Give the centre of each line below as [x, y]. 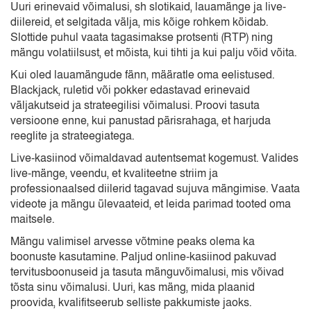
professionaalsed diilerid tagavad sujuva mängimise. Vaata [155, 189]
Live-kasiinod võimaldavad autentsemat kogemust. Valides [154, 159]
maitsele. [32, 220]
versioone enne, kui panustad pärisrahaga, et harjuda [141, 121]
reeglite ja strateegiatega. [72, 136]
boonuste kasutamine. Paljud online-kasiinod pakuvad [143, 257]
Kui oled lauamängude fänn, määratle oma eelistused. [142, 75]
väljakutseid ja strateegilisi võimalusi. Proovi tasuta [135, 106]
